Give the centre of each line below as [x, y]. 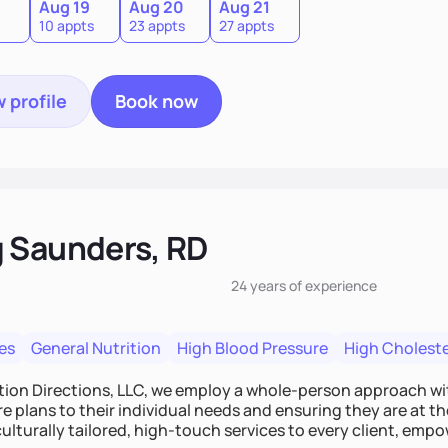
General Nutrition [96, 348]
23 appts [157, 25]
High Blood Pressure [252, 348]
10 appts [66, 25]
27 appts [246, 25]
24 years [258, 285]
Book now [156, 101]
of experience [331, 285]
